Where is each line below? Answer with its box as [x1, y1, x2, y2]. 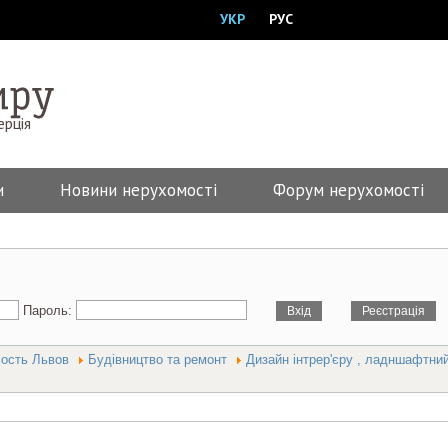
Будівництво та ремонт [88, 352, 227, 367]
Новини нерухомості [60, 179, 217, 201]
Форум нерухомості [273, 179, 424, 201]
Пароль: [23, 303, 76, 318]
